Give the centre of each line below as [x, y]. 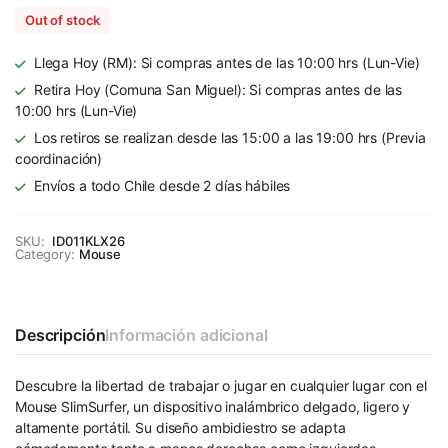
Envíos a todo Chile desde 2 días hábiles [162, 185]
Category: [45, 253]
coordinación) [59, 158]
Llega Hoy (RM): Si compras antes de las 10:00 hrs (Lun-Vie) [226, 62]
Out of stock [63, 19]
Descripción [60, 334]
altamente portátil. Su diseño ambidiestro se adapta [180, 427]
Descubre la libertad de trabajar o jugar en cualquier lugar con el [221, 385]
